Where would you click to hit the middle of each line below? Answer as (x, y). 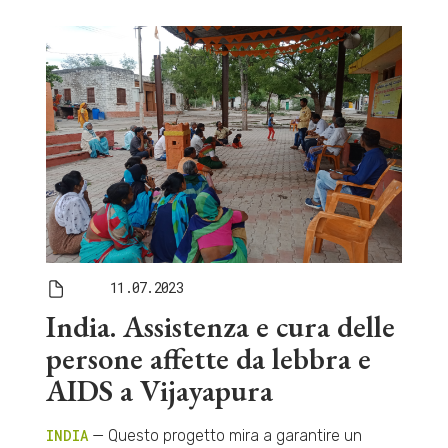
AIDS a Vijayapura (159, 390)
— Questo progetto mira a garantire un (224, 435)
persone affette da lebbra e (208, 358)
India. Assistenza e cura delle (220, 326)
